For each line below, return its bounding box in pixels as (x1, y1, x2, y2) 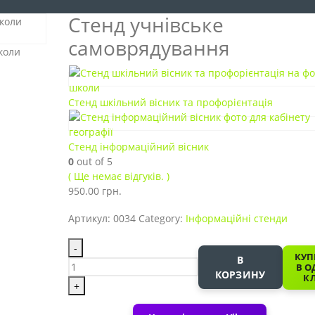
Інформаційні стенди (185, 212, 288, 226)
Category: (138, 212, 186, 226)
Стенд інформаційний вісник (67, 140, 209, 154)
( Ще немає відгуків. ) (67, 169, 169, 184)
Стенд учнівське (67, 11, 224, 39)
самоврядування (67, 34, 230, 62)
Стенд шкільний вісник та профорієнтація (67, 96, 273, 110)
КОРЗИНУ (214, 267, 266, 281)
